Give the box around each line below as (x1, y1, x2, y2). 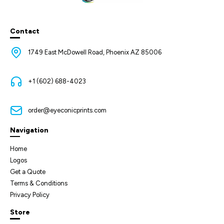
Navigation (10, 125, 48, 134)
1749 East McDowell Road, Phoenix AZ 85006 (28, 48, 162, 56)
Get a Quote (10, 168, 45, 176)
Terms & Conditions (10, 179, 67, 187)
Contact (10, 26, 39, 35)
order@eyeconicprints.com (28, 106, 107, 114)
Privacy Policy (10, 191, 49, 199)
